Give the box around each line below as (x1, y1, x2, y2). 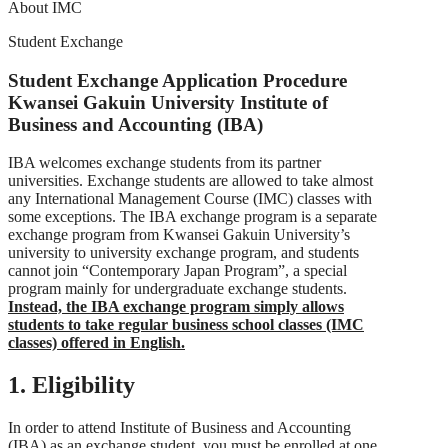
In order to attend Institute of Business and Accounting (8, 419, 351, 437)
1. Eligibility (8, 372, 135, 399)
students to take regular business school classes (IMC (8, 316, 364, 334)
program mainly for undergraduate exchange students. (8, 280, 347, 298)
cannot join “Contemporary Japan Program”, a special (8, 262, 347, 280)
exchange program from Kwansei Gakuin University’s (8, 226, 350, 244)
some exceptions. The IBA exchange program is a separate (8, 208, 377, 226)
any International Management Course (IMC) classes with (8, 190, 372, 208)
